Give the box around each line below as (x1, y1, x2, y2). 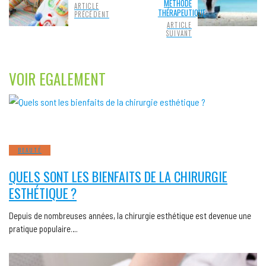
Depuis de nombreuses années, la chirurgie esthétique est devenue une (9, 210, 251, 221)
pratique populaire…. (9, 223, 78, 235)
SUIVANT (166, 28, 192, 39)
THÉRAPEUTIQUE (157, 7, 205, 19)
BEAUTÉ (18, 145, 42, 155)
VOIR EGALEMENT (9, 68, 106, 90)
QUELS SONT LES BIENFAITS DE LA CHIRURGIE (9, 167, 227, 186)
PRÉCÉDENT (74, 9, 109, 20)
